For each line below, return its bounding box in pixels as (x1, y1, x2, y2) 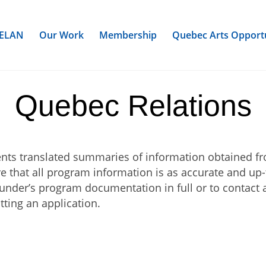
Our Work (39, 28, 84, 42)
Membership (99, 28, 157, 42)
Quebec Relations (14, 89, 252, 122)
